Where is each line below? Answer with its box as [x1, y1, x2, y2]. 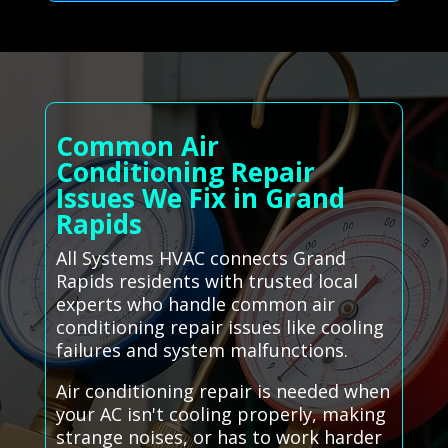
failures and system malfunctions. [55, 338, 348, 363]
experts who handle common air [55, 292, 335, 317]
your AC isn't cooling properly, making [55, 402, 386, 427]
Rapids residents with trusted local [55, 269, 358, 294]
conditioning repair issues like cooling [55, 315, 384, 340]
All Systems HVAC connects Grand [55, 246, 346, 271]
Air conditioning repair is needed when [55, 379, 390, 404]
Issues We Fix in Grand [55, 180, 345, 217]
